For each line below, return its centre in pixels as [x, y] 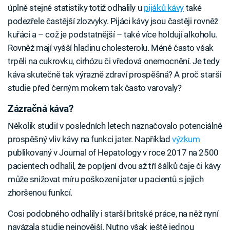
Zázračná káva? [41, 109]
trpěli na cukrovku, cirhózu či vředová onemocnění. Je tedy [114, 61]
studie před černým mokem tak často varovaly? [95, 88]
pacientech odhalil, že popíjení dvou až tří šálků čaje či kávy [114, 166]
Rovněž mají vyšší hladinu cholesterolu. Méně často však [111, 47]
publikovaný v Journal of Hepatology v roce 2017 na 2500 [113, 153]
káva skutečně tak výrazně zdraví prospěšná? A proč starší [114, 74]
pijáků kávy [164, 7]
